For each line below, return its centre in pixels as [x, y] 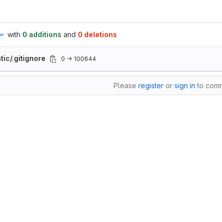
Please [126, 85]
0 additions [42, 34]
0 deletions [97, 34]
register [151, 85]
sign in [185, 85]
